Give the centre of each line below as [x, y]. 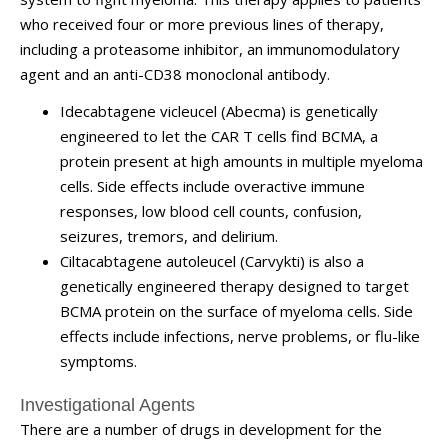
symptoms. [98, 361]
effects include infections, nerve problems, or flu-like [240, 336]
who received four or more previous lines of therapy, [202, 23]
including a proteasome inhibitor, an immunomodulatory [210, 48]
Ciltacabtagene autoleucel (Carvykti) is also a [212, 261]
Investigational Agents [107, 405]
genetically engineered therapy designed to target [234, 286]
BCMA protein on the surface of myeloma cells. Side [236, 311]
